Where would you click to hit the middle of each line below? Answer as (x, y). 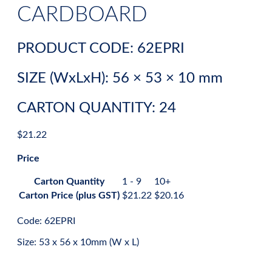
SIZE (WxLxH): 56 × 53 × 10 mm (120, 79)
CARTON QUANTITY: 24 (97, 108)
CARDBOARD (82, 15)
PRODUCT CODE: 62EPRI (101, 49)
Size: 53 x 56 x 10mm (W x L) (78, 243)
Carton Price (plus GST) (69, 196)
